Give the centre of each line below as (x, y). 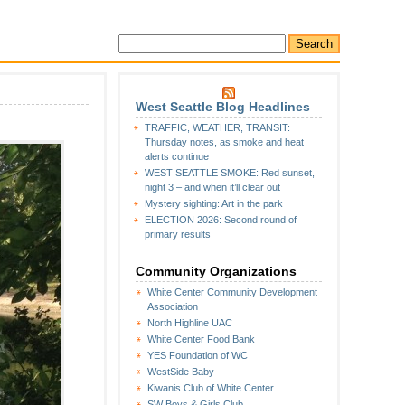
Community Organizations (216, 271)
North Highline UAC (190, 323)
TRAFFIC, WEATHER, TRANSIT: (217, 127)
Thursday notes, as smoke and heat (224, 142)
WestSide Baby (181, 372)
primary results (178, 234)
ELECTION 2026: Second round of (221, 220)
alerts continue (177, 156)
